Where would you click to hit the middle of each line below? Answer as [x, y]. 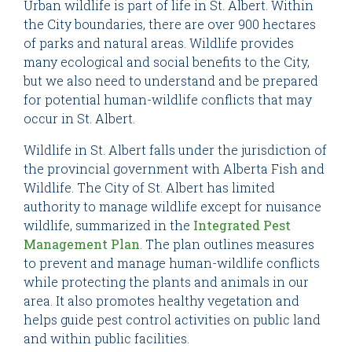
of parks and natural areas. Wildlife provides [159, 43]
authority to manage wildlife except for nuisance [172, 207]
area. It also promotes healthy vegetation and [161, 301]
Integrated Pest [242, 225]
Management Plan [82, 244]
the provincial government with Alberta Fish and [174, 169]
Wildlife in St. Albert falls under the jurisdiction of [175, 150]
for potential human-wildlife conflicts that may [168, 100]
